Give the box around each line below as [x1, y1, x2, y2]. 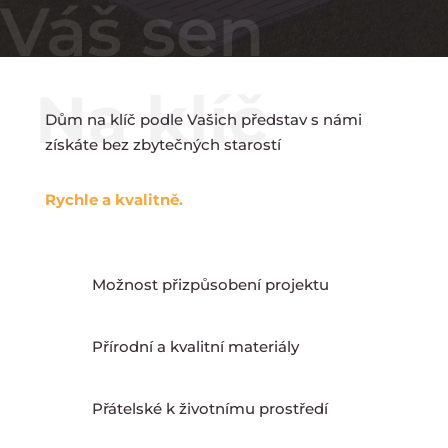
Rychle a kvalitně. [44, 189, 183, 209]
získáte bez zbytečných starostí [44, 134, 281, 154]
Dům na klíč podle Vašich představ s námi [44, 109, 362, 129]
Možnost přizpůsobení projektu [91, 274, 329, 294]
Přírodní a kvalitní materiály [91, 336, 299, 356]
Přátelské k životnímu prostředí [91, 398, 328, 418]
